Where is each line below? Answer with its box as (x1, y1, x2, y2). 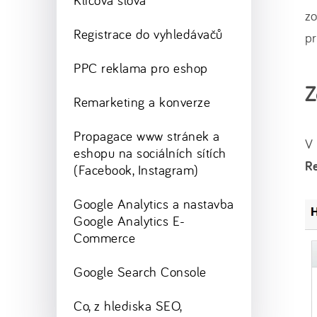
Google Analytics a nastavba (74, 195, 234, 212)
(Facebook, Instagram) (74, 161, 199, 178)
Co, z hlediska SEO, (74, 297, 183, 314)
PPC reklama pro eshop (74, 59, 208, 76)
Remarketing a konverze (74, 93, 211, 110)
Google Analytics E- (74, 212, 185, 229)
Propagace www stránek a (74, 127, 220, 144)
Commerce (74, 229, 136, 246)
